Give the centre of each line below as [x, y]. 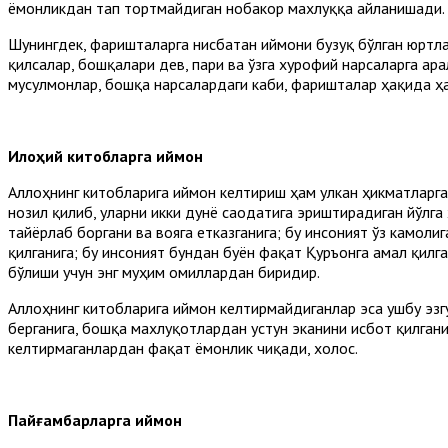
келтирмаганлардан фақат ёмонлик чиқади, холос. [183, 347]
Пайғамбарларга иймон [95, 419]
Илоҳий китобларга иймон [105, 155]
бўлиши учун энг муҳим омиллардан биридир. [164, 271]
